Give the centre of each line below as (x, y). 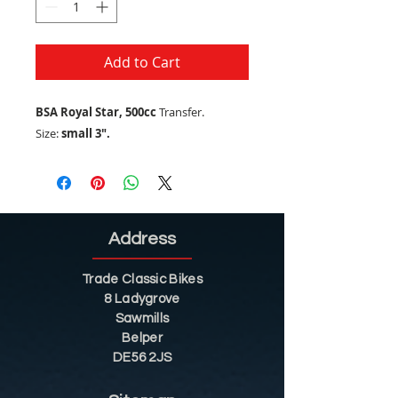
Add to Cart (142, 63)
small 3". (86, 134)
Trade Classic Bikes (142, 280)
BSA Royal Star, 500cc (96, 112)
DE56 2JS (142, 358)
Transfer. (180, 112)
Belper (142, 338)
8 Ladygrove (142, 299)
